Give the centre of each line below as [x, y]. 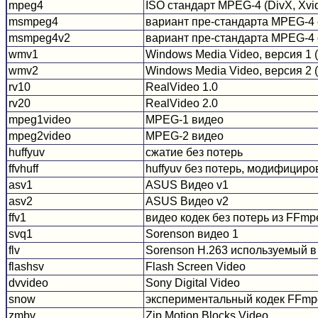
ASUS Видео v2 [187, 201]
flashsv [26, 266]
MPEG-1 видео [185, 119]
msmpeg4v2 [39, 38]
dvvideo [28, 283]
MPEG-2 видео [185, 136]
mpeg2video [40, 136]
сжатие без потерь [194, 152]
